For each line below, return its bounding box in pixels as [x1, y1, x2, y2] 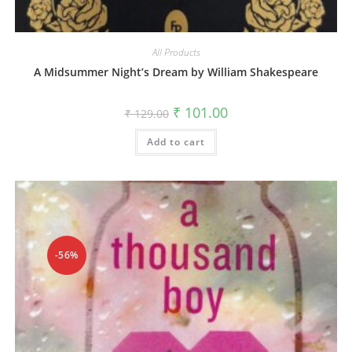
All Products [152, 45, 200, 59]
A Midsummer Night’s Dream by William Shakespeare [34, 64, 318, 79]
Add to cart [147, 134, 205, 148]
